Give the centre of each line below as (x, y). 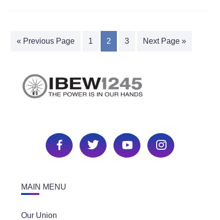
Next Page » (165, 41)
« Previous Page (46, 41)
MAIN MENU (43, 187)
